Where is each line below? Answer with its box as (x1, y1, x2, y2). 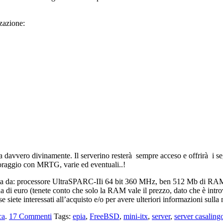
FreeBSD (90, 212, 119, 221)
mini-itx (123, 212, 148, 221)
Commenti (19, 212, 52, 221)
